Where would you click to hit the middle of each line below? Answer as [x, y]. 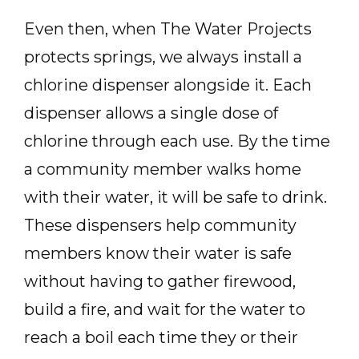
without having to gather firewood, [160, 281]
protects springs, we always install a [163, 56]
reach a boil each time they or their [161, 337]
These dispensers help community [160, 225]
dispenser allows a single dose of [151, 113]
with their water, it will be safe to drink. [175, 197]
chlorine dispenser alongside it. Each [168, 85]
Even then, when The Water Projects [168, 28]
